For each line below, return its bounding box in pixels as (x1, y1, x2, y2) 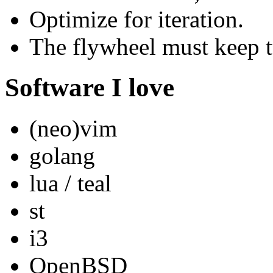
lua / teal (29, 169, 112, 196)
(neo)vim (29, 115, 117, 141)
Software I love (5, 73, 174, 102)
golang (29, 142, 95, 169)
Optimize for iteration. (29, 5, 244, 32)
